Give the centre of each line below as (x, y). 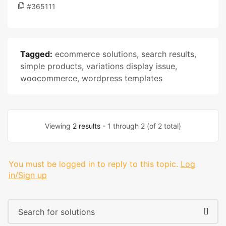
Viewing (59, 126)
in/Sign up (28, 175)
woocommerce (49, 78)
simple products (51, 66)
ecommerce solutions (96, 54)
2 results (87, 126)
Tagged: (36, 54)
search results (168, 54)
